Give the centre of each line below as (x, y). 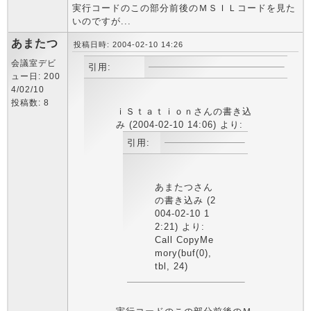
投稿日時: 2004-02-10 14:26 (128, 44)
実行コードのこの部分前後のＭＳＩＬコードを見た (184, 8)
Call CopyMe (184, 240)
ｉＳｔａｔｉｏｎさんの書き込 (184, 111)
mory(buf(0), (183, 253)
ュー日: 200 (36, 76)
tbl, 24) (171, 266)
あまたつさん (184, 187)
